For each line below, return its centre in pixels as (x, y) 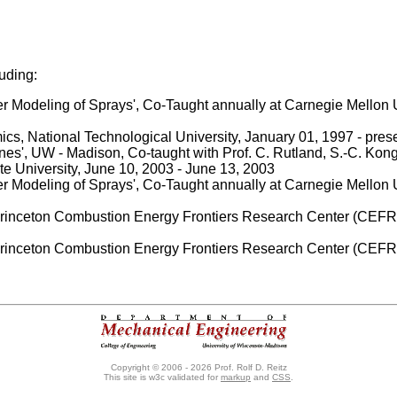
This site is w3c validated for (162, 377)
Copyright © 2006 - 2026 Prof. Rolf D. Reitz (198, 367)
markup (236, 377)
